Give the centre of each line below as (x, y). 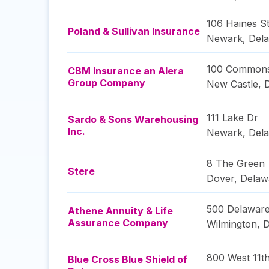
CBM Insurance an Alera (126, 71)
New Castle (232, 84)
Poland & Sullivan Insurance (134, 31)
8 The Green (236, 163)
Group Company (107, 83)
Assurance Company (118, 223)
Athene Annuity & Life (120, 211)
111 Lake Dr (232, 118)
